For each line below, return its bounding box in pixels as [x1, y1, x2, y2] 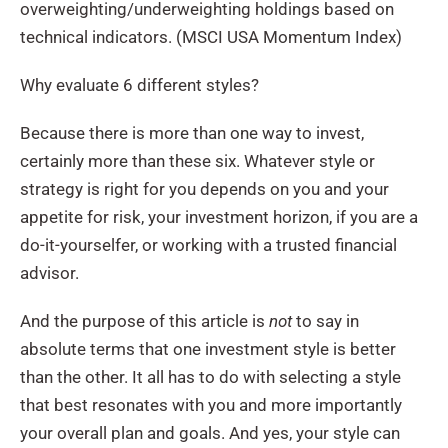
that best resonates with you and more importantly [20, 394, 402, 415]
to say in [292, 310, 359, 331]
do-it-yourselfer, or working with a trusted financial [20, 234, 397, 255]
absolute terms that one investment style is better [20, 338, 396, 359]
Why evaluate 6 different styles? [20, 74, 259, 95]
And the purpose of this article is [20, 310, 265, 331]
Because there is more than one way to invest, [20, 122, 364, 143]
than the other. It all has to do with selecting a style [20, 366, 401, 387]
